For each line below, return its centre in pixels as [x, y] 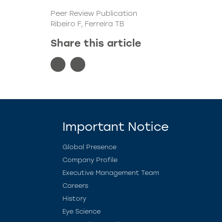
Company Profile [90, 160]
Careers [75, 186]
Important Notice [116, 127]
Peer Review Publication [94, 13]
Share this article [96, 43]
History [74, 198]
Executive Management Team [111, 173]
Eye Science [82, 211]
